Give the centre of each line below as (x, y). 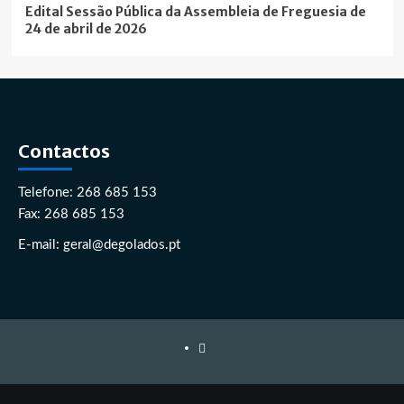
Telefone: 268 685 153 (87, 193)
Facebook (224, 348)
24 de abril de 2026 (86, 29)
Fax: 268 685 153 (71, 215)
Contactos (64, 151)
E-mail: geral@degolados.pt (99, 245)
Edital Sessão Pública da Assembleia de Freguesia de (195, 12)
